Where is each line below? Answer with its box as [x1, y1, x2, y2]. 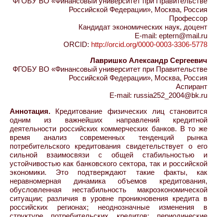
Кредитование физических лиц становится [50, 107, 207, 115]
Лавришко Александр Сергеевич [90, 56, 207, 64]
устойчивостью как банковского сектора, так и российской [10, 159, 207, 168]
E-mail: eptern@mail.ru [135, 31, 207, 40]
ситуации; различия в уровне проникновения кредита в [10, 194, 207, 202]
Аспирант [176, 82, 207, 91]
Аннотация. [10, 107, 50, 115]
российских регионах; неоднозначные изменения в [10, 203, 207, 211]
